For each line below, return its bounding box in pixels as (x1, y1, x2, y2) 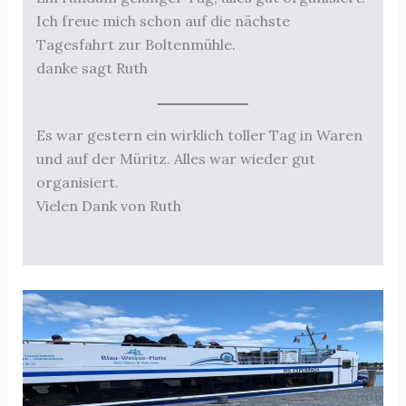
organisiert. (35, 172, 119, 191)
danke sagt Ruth (35, 59, 148, 78)
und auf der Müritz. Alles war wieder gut (35, 149, 315, 168)
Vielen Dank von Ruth (35, 196, 181, 215)
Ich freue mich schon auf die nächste (35, 12, 290, 31)
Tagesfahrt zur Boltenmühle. (35, 35, 236, 54)
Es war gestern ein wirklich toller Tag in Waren (35, 125, 362, 144)
